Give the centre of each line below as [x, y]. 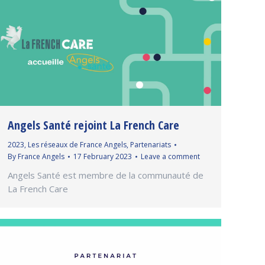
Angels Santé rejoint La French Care [93, 125]
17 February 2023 [103, 156]
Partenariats [151, 144]
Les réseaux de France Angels [77, 144]
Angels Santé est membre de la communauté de [106, 175]
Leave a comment [170, 156]
